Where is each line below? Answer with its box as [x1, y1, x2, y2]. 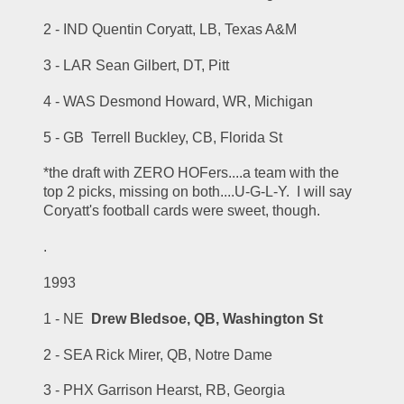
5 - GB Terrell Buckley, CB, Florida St [43, 129, 283, 145]
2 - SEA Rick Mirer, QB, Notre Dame [43, 346, 273, 363]
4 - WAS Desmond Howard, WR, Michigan [43, 93, 314, 109]
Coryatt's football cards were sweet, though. [43, 203, 321, 219]
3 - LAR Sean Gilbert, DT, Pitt [43, 57, 230, 73]
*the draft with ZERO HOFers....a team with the [43, 165, 340, 181]
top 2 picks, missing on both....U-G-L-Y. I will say [43, 184, 353, 200]
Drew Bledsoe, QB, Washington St [91, 310, 324, 326]
